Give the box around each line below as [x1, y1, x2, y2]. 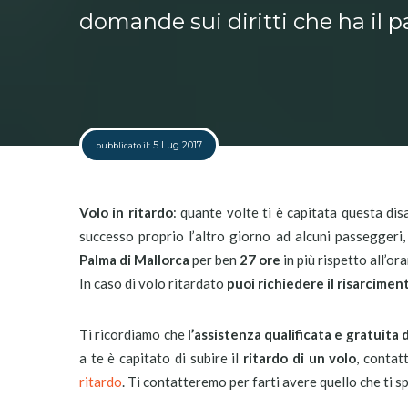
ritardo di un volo [243, 350, 357, 366]
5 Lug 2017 [150, 138, 202, 151]
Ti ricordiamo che [79, 326, 188, 342]
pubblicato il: [96, 140, 150, 150]
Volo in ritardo [79, 204, 173, 220]
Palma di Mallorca [79, 251, 189, 268]
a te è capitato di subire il [79, 350, 244, 366]
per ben [189, 251, 240, 268]
